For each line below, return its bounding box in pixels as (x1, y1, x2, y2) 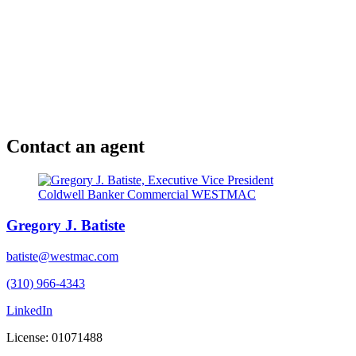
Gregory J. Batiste (6, 217, 125, 234)
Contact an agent (6, 136, 145, 157)
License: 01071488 (6, 330, 103, 344)
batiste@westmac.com (6, 249, 118, 263)
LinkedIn (6, 303, 52, 317)
